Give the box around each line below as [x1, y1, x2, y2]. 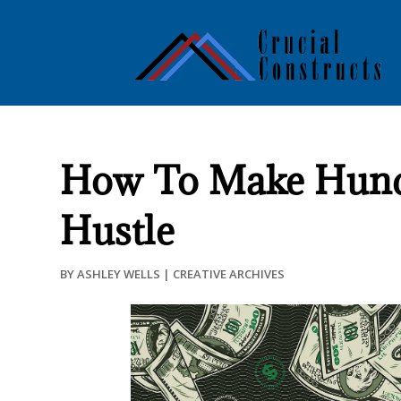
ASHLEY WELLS [77, 265, 161, 282]
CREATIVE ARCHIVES [173, 265, 286, 282]
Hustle [60, 205, 175, 255]
